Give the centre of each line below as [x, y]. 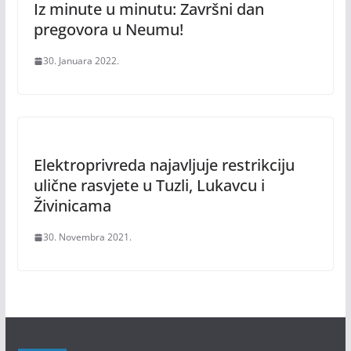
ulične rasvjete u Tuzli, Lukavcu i [149, 185]
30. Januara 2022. [81, 61]
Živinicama [72, 206]
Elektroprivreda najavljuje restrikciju [164, 165]
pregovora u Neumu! [108, 29]
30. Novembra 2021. [87, 237]
